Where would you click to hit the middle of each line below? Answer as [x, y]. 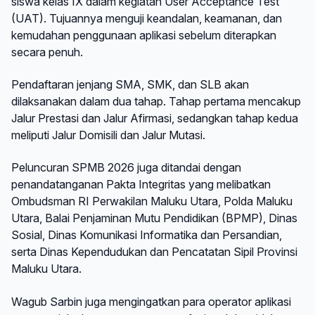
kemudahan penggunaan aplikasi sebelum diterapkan [144, 35]
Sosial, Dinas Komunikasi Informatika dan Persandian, [147, 235]
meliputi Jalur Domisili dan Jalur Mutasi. [108, 135]
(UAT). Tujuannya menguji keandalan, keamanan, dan [147, 18]
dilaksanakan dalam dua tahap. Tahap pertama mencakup [156, 101]
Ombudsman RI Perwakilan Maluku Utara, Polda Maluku [152, 201]
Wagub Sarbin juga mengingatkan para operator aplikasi [151, 301]
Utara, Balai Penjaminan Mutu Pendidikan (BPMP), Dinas [154, 218]
